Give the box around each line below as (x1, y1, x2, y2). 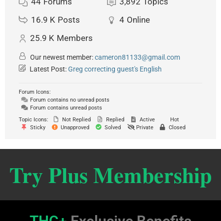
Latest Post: (28, 65, 68, 74)
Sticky (29, 124, 45, 131)
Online (126, 15, 150, 25)
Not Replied (61, 116, 91, 123)
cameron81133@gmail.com (95, 53, 180, 62)
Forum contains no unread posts (29, 97, 110, 104)
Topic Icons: (19, 116, 48, 123)
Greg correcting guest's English (68, 65, 162, 74)
